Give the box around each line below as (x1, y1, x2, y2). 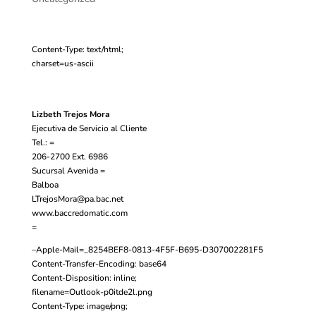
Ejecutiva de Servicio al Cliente (31, 122, 147, 134)
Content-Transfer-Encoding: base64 (31, 257, 166, 269)
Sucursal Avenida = (31, 164, 105, 176)
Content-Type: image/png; (31, 300, 128, 312)
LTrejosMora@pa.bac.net (31, 193, 123, 205)
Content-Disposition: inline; (31, 272, 137, 284)
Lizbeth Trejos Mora (31, 108, 110, 120)
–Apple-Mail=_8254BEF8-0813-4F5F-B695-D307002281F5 (31, 243, 263, 255)
